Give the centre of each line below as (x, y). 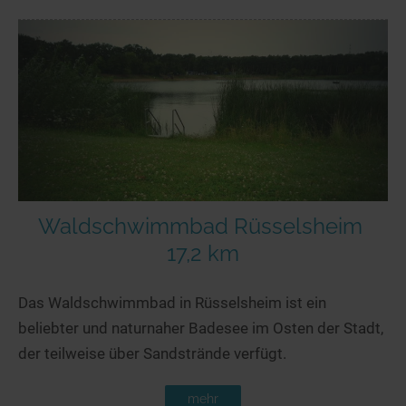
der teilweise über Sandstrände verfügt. (152, 353)
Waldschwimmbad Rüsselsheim (200, 226)
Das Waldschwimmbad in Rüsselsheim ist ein (172, 302)
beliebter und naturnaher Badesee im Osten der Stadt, (201, 328)
